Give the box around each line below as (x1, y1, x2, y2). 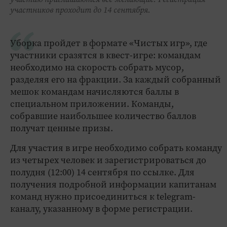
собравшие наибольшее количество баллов (10, 109, 196, 122)
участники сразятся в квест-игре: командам (10, 49, 201, 61)
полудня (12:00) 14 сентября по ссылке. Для (10, 166, 195, 178)
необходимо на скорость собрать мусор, (10, 61, 184, 73)
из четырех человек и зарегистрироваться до (10, 154, 206, 166)
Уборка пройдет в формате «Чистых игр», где (10, 36, 207, 49)
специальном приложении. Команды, (10, 97, 174, 110)
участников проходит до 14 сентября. (10, 4, 150, 15)
